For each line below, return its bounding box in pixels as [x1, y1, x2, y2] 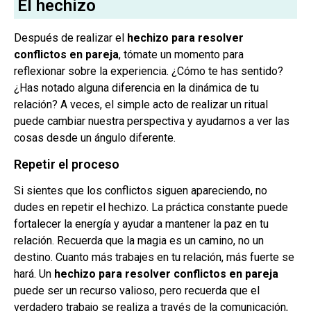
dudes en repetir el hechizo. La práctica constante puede [14, 200, 288, 214]
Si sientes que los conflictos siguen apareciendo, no [14, 183, 267, 197]
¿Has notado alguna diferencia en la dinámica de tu [14, 81, 259, 95]
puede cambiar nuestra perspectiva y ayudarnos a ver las [14, 115, 289, 128]
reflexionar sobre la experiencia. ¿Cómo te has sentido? [14, 65, 283, 78]
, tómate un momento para [119, 48, 244, 62]
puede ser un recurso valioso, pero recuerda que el [14, 283, 260, 297]
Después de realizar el [14, 31, 127, 45]
